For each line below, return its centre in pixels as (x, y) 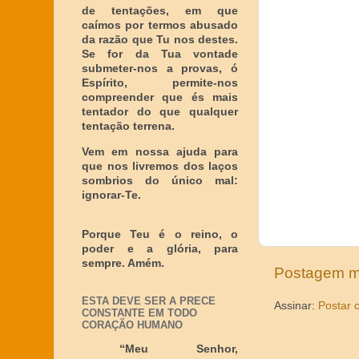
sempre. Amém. (123, 263)
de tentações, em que (160, 11)
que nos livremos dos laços (160, 166)
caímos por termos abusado (160, 25)
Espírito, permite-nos (160, 83)
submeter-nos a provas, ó (160, 69)
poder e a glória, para (160, 249)
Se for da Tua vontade (160, 54)
